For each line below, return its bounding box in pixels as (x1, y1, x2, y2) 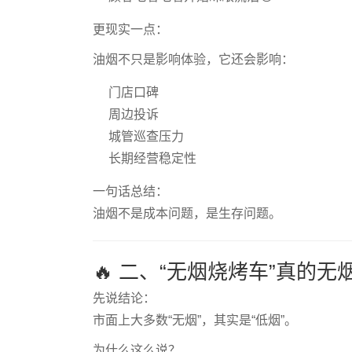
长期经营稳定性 (108, 152, 196, 165)
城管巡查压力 (108, 130, 184, 143)
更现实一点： (92, 23, 168, 36)
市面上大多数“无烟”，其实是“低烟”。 (92, 313, 297, 327)
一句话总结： (92, 185, 168, 198)
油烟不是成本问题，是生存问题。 (92, 207, 281, 220)
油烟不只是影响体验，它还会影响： (92, 53, 294, 66)
